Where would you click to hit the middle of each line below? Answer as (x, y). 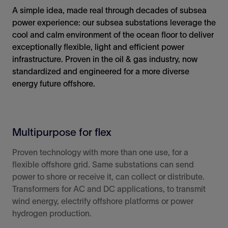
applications (140, 189)
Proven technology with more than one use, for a (100, 152)
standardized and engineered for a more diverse (101, 72)
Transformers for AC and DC (65, 189)
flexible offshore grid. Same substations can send (103, 165)
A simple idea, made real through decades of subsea (109, 10)
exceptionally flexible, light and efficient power (98, 47)
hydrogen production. (52, 213)
